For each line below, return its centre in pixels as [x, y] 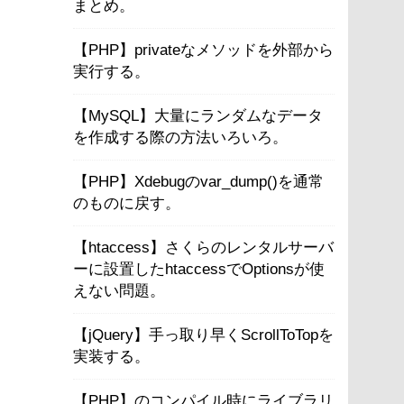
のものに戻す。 [127, 203]
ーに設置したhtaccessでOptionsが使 [199, 269]
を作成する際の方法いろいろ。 [180, 138]
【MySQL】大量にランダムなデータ [198, 116]
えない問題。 [119, 291]
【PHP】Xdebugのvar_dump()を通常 [198, 182]
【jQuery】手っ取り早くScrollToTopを [203, 335]
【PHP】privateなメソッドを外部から [203, 50]
